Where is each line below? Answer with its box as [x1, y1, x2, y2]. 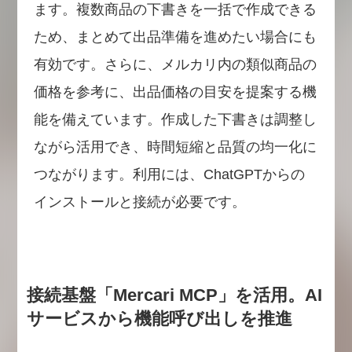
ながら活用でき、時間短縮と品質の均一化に [33, 138, 317, 155]
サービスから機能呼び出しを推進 [26, 309, 292, 328]
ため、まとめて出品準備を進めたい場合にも [33, 28, 317, 45]
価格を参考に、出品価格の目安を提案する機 [33, 83, 317, 100]
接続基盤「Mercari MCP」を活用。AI [26, 285, 322, 305]
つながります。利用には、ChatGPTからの [33, 166, 305, 182]
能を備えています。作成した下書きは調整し [33, 111, 317, 127]
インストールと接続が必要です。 [33, 193, 246, 210]
